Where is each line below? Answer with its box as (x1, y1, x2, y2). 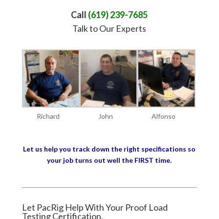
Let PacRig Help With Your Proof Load (22, 201, 168, 213)
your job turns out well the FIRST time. (47, 155, 172, 164)
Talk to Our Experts (72, 23, 147, 34)
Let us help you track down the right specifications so (23, 144, 196, 153)
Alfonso (152, 111, 176, 120)
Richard (36, 111, 60, 120)
